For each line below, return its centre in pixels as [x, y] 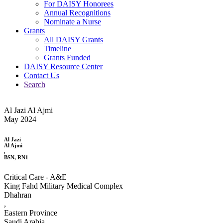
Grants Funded [67, 57]
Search [35, 84]
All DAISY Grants [73, 39]
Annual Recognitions [77, 12]
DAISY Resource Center [63, 66]
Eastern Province [31, 213]
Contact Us [42, 75]
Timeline [57, 48]
